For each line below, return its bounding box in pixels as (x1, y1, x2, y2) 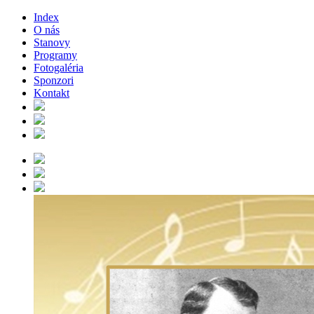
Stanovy (34, 36, 70, 48)
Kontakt (34, 87, 69, 99)
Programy (34, 49, 77, 61)
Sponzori (34, 74, 74, 86)
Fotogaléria (34, 62, 83, 74)
